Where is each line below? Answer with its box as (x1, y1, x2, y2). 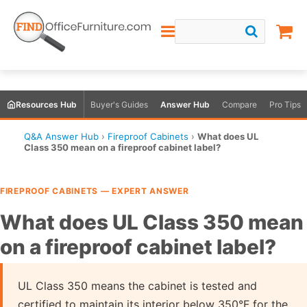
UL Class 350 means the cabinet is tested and (18, 278, 257, 293)
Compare (222, 99, 257, 110)
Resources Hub (16, 99, 77, 110)
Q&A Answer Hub (24, 131, 99, 142)
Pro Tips (269, 99, 301, 110)
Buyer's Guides (90, 99, 148, 110)
